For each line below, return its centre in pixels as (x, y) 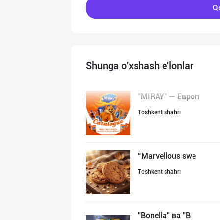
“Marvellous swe (167, 156)
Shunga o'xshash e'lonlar (140, 66)
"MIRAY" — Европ (169, 96)
